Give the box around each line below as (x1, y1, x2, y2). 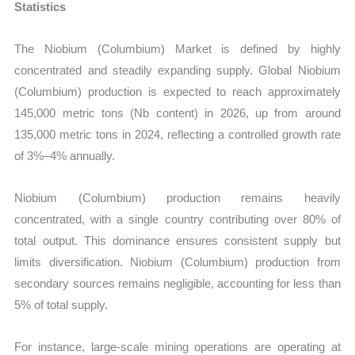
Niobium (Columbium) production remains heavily (14, 191, 341, 205)
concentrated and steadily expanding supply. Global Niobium (14, 63, 341, 77)
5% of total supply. (14, 298, 109, 312)
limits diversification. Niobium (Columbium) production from (14, 255, 341, 269)
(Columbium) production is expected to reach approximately (14, 84, 341, 98)
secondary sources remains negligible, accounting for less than (14, 277, 341, 291)
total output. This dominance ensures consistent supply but (14, 234, 341, 248)
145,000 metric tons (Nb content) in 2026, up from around (14, 105, 341, 120)
